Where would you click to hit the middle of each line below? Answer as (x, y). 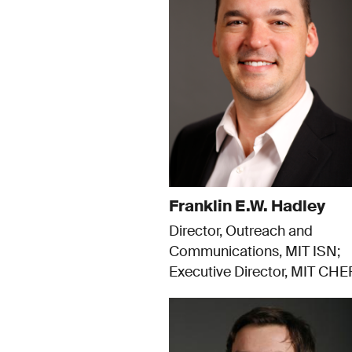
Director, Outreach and (240, 231)
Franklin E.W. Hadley (247, 206)
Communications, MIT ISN (253, 252)
